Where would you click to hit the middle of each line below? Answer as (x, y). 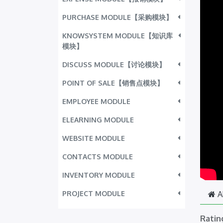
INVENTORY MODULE (99, 175)
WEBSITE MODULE (94, 138)
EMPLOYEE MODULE (96, 101)
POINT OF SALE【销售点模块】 (113, 83)
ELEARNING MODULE (98, 120)
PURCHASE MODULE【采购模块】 (117, 17)
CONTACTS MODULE (98, 157)
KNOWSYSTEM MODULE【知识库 (117, 36)
